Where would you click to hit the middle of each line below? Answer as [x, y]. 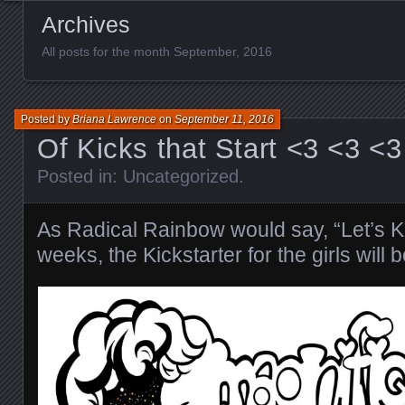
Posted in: [80, 176]
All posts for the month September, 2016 [157, 52]
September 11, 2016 [224, 119]
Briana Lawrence [114, 119]
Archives [86, 24]
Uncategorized [181, 176]
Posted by [47, 119]
